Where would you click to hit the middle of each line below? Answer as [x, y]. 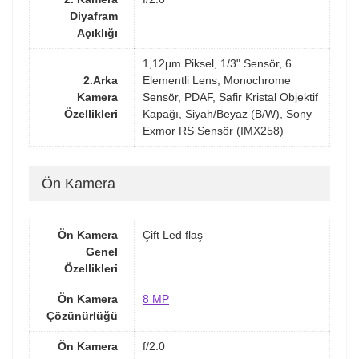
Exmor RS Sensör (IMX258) [213, 131]
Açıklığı [97, 33]
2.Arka [101, 81]
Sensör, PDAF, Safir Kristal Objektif [230, 97]
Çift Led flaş [173, 235]
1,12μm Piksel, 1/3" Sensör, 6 [217, 64]
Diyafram [94, 16]
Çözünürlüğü [82, 316]
